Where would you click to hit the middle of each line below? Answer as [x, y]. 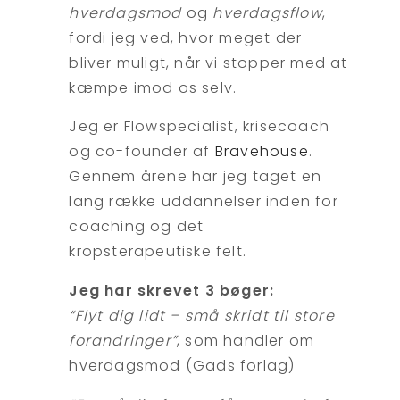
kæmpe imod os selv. [153, 87]
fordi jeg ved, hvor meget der [186, 37]
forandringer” [123, 340]
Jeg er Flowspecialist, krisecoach [200, 127]
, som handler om [246, 340]
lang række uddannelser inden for [204, 202]
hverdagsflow [267, 12]
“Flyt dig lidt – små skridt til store [202, 315]
